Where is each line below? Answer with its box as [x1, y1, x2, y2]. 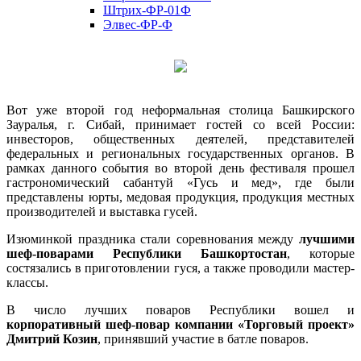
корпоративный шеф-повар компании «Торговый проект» [6, 317, 355, 331]
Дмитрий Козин [6, 331, 98, 346]
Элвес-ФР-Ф [103, 17, 172, 31]
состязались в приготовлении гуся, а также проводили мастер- [6, 260, 355, 275]
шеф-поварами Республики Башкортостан [6, 246, 287, 260]
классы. [6, 275, 48, 289]
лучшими [299, 231, 355, 246]
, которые [287, 246, 355, 260]
